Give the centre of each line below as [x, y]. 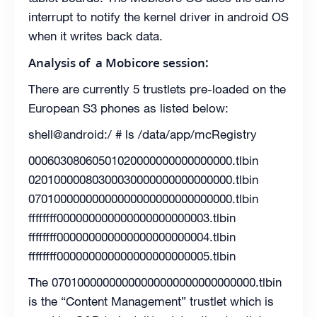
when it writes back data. [96, 36]
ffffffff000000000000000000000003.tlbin [132, 218]
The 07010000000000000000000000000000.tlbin [155, 282]
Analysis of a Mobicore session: [119, 62]
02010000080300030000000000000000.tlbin [143, 179]
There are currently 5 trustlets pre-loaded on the [157, 89]
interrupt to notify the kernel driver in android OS [158, 17]
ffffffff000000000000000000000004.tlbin [132, 237]
